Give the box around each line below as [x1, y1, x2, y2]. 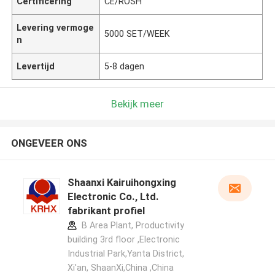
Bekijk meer [111, 97, 164, 110]
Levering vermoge [17, 22, 95, 33]
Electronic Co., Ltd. [67, 190, 159, 203]
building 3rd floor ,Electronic [67, 234, 180, 245]
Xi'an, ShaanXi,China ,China [67, 263, 174, 273]
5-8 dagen [104, 61, 145, 71]
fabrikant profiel [67, 204, 145, 217]
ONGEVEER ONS [10, 137, 87, 150]
